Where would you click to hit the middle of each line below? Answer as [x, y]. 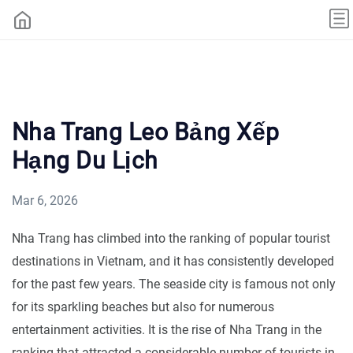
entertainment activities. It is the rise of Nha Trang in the [167, 329]
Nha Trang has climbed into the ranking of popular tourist [171, 238]
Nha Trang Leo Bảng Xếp [146, 132]
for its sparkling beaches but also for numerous [143, 307]
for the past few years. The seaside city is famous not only [174, 284]
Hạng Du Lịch [85, 160]
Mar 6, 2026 [45, 200]
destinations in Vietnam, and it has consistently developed [173, 261]
